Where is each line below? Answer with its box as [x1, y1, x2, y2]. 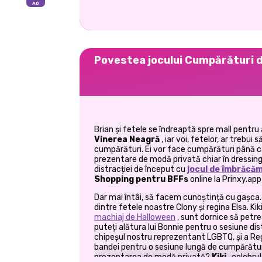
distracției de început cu [94, 164, 187, 174]
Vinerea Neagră [94, 134, 160, 144]
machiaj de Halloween [94, 212, 175, 222]
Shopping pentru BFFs [94, 174, 188, 184]
